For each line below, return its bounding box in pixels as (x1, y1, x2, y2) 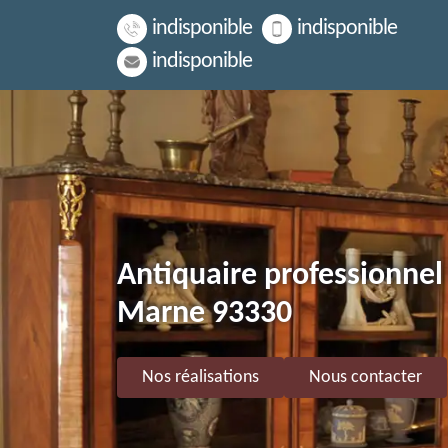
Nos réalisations (142, 368, 259, 387)
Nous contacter (309, 368, 422, 387)
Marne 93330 (117, 298, 292, 330)
